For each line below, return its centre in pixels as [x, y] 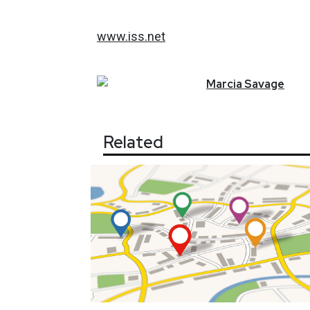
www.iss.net [131, 36]
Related [133, 142]
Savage [264, 84]
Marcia [224, 84]
